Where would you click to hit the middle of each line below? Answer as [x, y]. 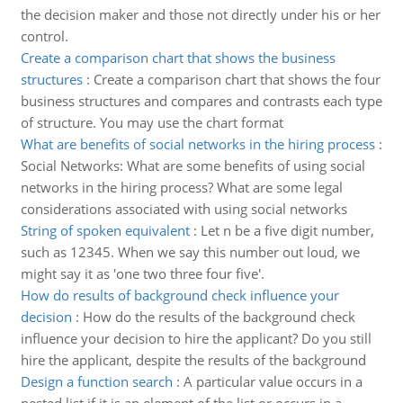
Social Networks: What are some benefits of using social [193, 166]
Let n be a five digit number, [287, 230]
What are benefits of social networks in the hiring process [197, 144]
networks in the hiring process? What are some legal [181, 187]
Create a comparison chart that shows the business [178, 58]
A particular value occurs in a [273, 381]
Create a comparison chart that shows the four [237, 79]
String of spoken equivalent [105, 230]
